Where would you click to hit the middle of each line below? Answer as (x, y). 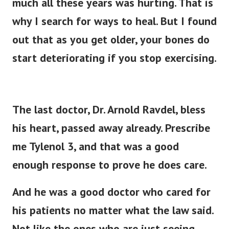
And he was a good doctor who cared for (111, 192)
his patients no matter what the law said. (113, 210)
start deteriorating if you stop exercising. (114, 58)
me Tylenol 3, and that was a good (96, 146)
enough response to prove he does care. (110, 165)
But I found (189, 21)
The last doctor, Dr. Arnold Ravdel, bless (109, 110)
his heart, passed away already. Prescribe (111, 128)
